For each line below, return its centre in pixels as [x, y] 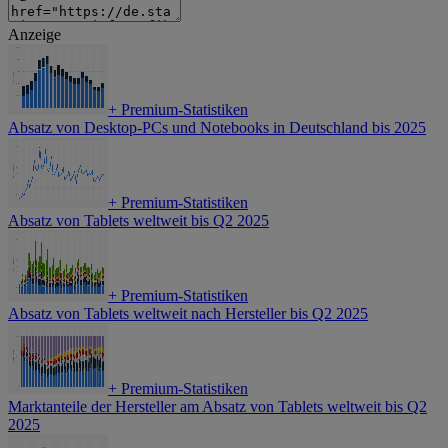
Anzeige [34, 35]
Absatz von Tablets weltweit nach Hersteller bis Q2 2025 [188, 314]
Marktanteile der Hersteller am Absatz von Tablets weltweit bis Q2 [217, 407]
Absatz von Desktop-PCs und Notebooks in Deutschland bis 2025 [217, 128]
